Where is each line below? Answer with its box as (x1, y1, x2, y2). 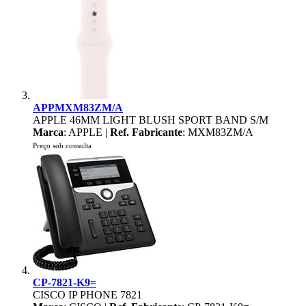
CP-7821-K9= (33, 277, 96, 288)
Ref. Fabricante (110, 126, 182, 138)
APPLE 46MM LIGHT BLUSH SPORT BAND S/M (33, 114, 268, 126)
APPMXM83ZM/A (33, 102, 123, 113)
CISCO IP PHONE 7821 (33, 289, 142, 301)
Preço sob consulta (33, 141, 92, 150)
